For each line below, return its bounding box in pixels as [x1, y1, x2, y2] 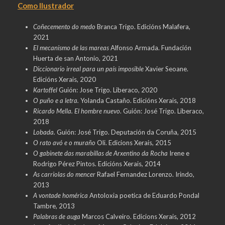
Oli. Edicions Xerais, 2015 [96, 138, 171, 147]
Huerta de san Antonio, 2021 [33, 54, 118, 62]
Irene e [167, 149, 189, 157]
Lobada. [33, 128, 57, 136]
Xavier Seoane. [143, 64, 188, 73]
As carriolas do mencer [33, 170, 97, 178]
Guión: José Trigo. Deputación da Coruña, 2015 [56, 128, 196, 136]
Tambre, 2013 [33, 201, 75, 210]
